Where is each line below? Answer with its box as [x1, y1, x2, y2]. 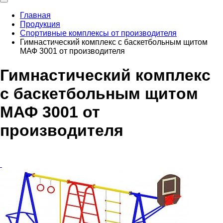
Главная [20, 11, 51, 19]
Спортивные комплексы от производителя [20, 29, 177, 37]
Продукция [20, 20, 60, 28]
